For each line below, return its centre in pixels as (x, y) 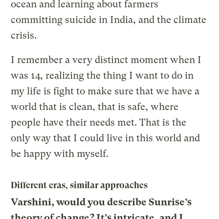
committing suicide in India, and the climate (109, 20)
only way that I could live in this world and (106, 138)
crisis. (24, 35)
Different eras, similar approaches (79, 185)
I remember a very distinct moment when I (106, 60)
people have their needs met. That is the (99, 122)
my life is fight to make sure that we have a (105, 91)
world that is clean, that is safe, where (95, 107)
